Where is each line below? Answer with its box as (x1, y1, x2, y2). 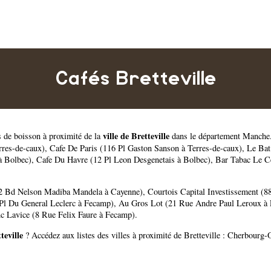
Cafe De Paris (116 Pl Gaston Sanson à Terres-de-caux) (50, 142, 242, 154)
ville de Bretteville (103, 129, 169, 143)
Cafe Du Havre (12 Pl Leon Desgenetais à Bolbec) (36, 154, 211, 166)
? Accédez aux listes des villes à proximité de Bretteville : (23, 229, 227, 241)
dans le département (169, 130, 243, 142)
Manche (243, 130, 270, 142)
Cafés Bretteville (55, 69, 216, 88)
